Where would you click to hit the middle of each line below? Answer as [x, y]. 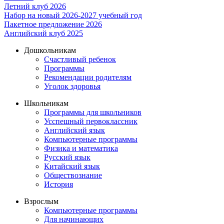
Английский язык [74, 130]
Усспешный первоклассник [91, 121]
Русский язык [67, 157]
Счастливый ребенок [80, 59]
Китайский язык [72, 166]
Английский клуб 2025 [43, 33]
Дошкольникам [50, 50]
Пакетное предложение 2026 [53, 24]
